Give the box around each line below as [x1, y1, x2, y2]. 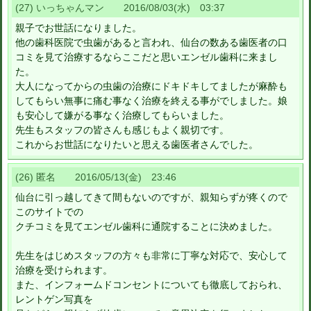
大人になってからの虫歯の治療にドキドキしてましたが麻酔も [15, 81, 287, 92]
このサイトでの [15, 206, 83, 218]
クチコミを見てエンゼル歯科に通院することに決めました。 [15, 221, 278, 233]
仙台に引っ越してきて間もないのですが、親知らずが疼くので [15, 192, 287, 203]
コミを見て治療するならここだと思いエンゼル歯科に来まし [15, 51, 278, 63]
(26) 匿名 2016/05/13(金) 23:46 [15, 171, 176, 183]
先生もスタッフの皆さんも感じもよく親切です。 [15, 124, 229, 136]
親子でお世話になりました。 [15, 22, 142, 34]
